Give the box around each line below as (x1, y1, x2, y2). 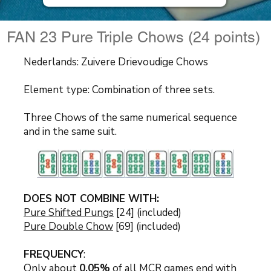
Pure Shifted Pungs (24, 206, 114, 220)
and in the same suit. (24, 125, 117, 139)
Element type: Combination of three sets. (24, 83, 215, 97)
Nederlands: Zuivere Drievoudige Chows (24, 55, 208, 69)
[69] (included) (113, 220, 181, 233)
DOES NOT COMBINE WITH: (24, 192, 159, 206)
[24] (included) (114, 206, 181, 220)
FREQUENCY (24, 247, 83, 261)
